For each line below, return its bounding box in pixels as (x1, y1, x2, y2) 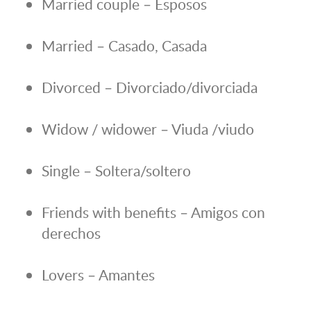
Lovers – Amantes (42, 264, 155, 285)
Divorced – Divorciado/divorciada (42, 77, 258, 98)
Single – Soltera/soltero (42, 160, 191, 181)
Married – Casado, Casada (42, 35, 207, 56)
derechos (42, 223, 101, 244)
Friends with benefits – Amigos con (42, 202, 265, 223)
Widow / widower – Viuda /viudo (42, 119, 254, 140)
